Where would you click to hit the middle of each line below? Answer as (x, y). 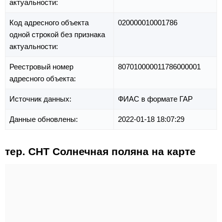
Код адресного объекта (49, 22)
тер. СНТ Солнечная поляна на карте (100, 151)
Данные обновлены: (45, 119)
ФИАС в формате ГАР (155, 99)
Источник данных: (41, 99)
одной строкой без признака (57, 34)
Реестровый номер (41, 66)
